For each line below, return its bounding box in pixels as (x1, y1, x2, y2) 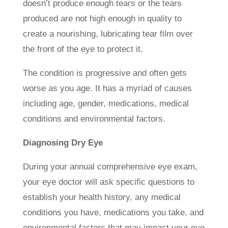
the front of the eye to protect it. (22, 44, 143, 54)
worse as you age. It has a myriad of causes (22, 83, 192, 94)
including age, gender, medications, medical (22, 99, 189, 109)
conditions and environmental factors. (22, 114, 165, 124)
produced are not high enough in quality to (22, 14, 182, 24)
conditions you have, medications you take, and (22, 208, 204, 218)
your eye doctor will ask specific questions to (22, 177, 194, 187)
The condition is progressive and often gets (22, 68, 187, 78)
